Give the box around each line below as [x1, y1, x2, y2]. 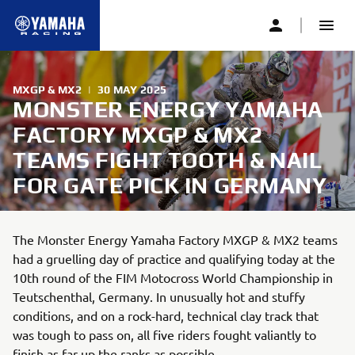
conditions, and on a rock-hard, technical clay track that [13, 307, 319, 323]
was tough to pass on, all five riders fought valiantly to [13, 326, 316, 342]
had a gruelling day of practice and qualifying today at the [13, 250, 335, 266]
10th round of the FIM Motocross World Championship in [13, 269, 333, 285]
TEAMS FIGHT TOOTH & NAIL [13, 147, 323, 173]
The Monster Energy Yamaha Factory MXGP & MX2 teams [13, 231, 338, 247]
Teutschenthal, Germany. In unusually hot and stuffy [13, 288, 305, 304]
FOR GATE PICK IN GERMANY [13, 173, 327, 198]
